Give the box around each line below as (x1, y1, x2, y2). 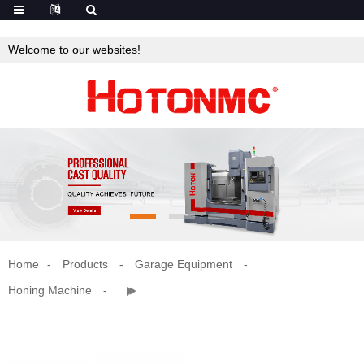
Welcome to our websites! (8, 43, 141, 56)
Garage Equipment (135, 258, 232, 271)
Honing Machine (8, 284, 92, 297)
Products (63, 258, 108, 271)
